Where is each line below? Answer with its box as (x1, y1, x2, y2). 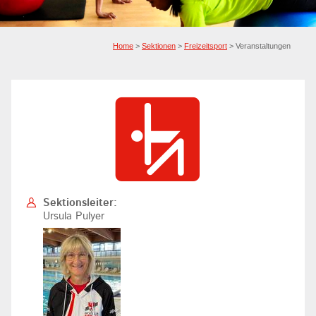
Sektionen (142, 41, 176, 50)
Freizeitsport (184, 41, 227, 50)
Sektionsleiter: (43, 197, 117, 208)
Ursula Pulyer (43, 210, 104, 221)
